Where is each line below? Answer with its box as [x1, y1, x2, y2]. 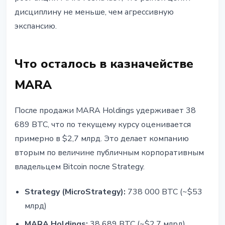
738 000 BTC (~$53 [126, 186, 202, 198]
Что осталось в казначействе [15, 56, 193, 72]
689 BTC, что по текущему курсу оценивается [15, 119, 191, 131]
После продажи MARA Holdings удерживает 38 [15, 105, 196, 117]
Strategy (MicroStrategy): [25, 186, 126, 198]
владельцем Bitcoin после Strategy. [15, 161, 145, 173]
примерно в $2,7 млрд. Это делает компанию [15, 133, 189, 145]
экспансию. [15, 21, 57, 32]
